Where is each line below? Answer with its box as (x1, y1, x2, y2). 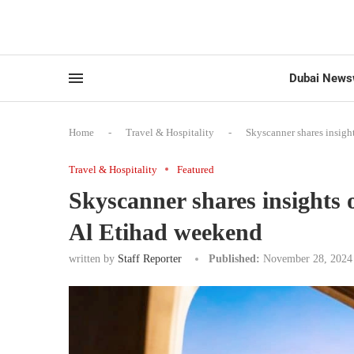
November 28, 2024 (263, 252, 352, 265)
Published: (209, 252, 260, 265)
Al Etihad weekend (69, 218, 262, 245)
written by (69, 252, 118, 265)
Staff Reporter (118, 252, 182, 265)
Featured (177, 163, 214, 175)
